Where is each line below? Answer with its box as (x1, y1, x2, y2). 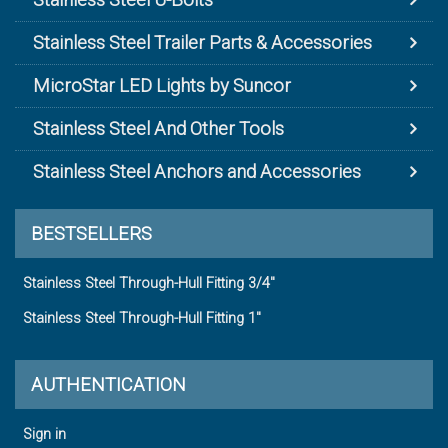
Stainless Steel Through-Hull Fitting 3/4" (23, 275, 275, 293)
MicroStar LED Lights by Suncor (33, 75, 291, 97)
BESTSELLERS (31, 223, 152, 245)
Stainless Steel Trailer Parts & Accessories (33, 32, 372, 54)
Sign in (23, 426, 66, 444)
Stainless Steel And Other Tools (33, 118, 284, 140)
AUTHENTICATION (31, 374, 186, 396)
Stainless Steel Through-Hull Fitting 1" (23, 310, 261, 328)
